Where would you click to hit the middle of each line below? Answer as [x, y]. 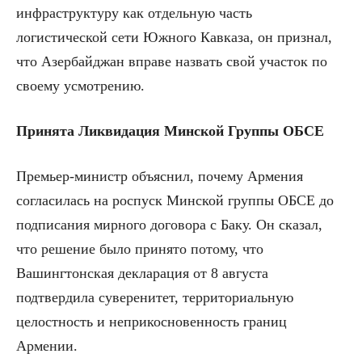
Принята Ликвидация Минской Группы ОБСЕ [170, 131]
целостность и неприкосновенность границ [152, 322]
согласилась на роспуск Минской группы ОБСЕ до [175, 201]
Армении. [47, 346]
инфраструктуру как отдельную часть [134, 13]
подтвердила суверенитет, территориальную [155, 298]
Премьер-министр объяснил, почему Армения [160, 177]
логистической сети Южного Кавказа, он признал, [174, 38]
